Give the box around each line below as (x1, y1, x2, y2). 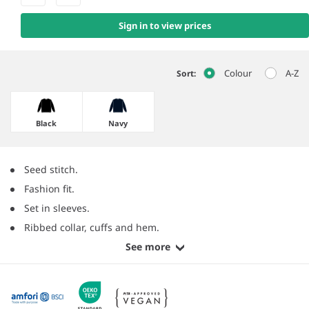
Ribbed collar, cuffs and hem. (24, 221, 159, 235)
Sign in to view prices (118, 19, 212, 32)
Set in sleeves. (24, 201, 90, 215)
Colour (224, 67, 252, 80)
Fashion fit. (24, 182, 74, 196)
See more (125, 240, 170, 254)
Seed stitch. (24, 163, 78, 177)
